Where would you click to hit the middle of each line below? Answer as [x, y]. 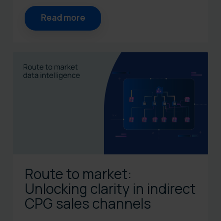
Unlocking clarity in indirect [110, 189]
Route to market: [78, 174]
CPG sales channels [88, 203]
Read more [63, 18]
